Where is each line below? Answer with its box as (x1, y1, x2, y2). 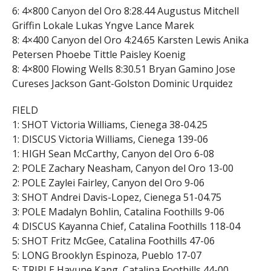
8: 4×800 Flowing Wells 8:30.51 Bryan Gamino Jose (11, 62, 235, 76)
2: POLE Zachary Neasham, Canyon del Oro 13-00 (11, 161, 233, 175)
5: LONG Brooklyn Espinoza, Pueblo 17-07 (11, 248, 201, 262)
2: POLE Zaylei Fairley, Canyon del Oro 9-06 (11, 175, 204, 189)
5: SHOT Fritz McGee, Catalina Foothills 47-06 (11, 233, 215, 247)
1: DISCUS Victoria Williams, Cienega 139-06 (11, 132, 208, 146)
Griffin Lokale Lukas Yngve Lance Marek (11, 18, 194, 32)
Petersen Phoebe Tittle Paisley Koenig (11, 47, 186, 61)
